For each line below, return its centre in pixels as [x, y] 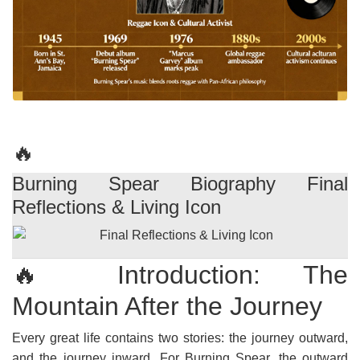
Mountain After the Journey [167, 306]
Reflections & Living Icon [117, 207]
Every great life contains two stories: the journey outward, [180, 338]
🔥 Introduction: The [180, 275]
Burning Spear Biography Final [180, 184]
